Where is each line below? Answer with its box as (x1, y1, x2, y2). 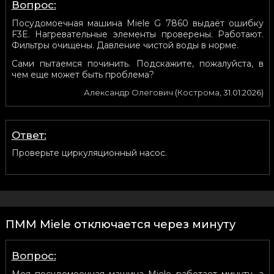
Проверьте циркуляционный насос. (11, 147, 167, 158)
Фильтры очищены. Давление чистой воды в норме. (11, 39, 239, 51)
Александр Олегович (84, 87, 174, 97)
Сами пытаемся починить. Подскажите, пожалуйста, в (11, 57, 264, 69)
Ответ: (11, 128, 46, 141)
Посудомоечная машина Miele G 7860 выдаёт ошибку (11, 17, 264, 29)
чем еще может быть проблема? (11, 68, 154, 80)
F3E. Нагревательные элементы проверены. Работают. (11, 28, 264, 40)
